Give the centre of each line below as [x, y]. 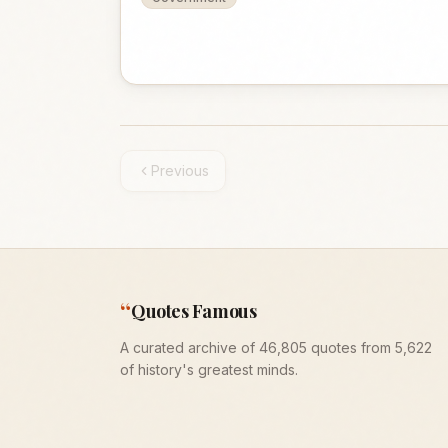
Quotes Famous [194, 311]
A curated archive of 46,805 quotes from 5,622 [276, 347]
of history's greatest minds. [209, 369]
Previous [180, 170]
